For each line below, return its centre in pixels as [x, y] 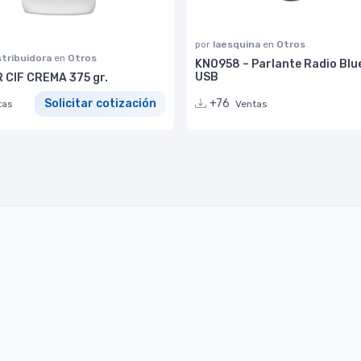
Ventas [251, 104]
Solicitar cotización [100, 104]
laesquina [238, 44]
